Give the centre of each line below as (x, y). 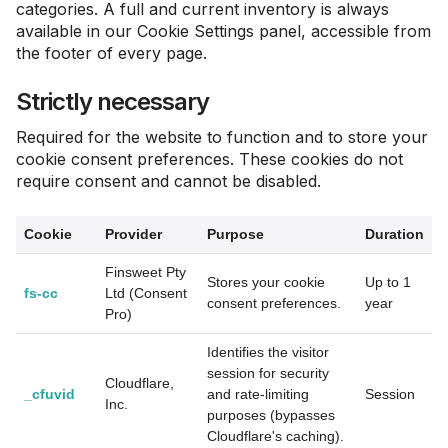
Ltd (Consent (146, 293)
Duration (394, 234)
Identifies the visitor (268, 352)
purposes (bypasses (271, 415)
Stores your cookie (266, 282)
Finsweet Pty (145, 272)
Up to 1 (388, 282)
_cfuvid (49, 394)
